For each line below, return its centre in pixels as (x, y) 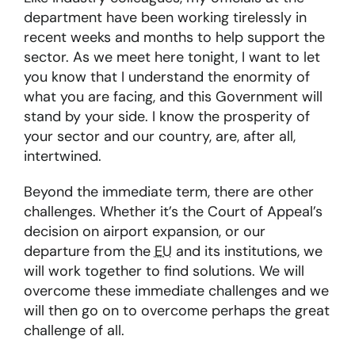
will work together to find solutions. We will (164, 271)
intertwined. (62, 157)
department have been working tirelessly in (165, 18)
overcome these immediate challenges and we (176, 291)
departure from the (89, 252)
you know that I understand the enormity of (166, 77)
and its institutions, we (247, 252)
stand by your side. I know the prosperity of (166, 117)
